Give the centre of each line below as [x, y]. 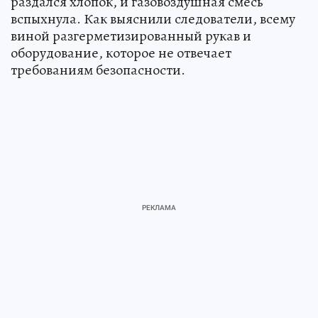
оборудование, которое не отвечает [121, 53]
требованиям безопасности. [98, 70]
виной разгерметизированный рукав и [131, 35]
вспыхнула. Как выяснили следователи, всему [153, 18]
